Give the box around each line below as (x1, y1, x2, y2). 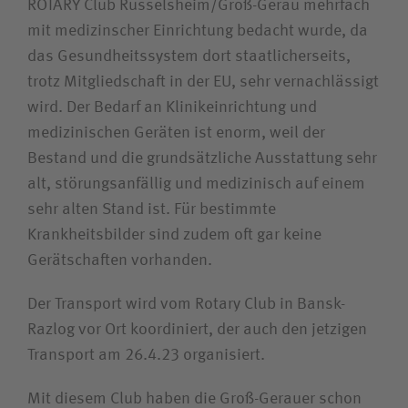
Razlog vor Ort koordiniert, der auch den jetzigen (27, 321, 367, 338)
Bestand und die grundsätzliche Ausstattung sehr (27, 150, 377, 167)
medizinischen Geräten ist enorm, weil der (27, 125, 325, 141)
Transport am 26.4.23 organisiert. (27, 347, 265, 363)
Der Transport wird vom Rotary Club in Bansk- (27, 296, 345, 312)
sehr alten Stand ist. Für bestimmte (27, 201, 276, 218)
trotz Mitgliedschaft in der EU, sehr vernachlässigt (27, 74, 379, 90)
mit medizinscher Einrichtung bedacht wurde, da (27, 23, 368, 39)
